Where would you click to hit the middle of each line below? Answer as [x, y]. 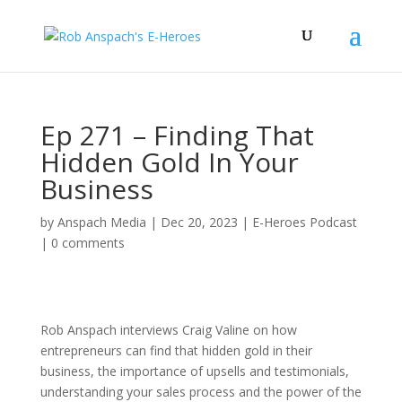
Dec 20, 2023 [199, 222]
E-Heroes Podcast [304, 222]
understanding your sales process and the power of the [201, 392]
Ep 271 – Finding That [177, 135]
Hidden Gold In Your [169, 162]
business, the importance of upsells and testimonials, [194, 371]
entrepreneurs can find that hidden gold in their [176, 350]
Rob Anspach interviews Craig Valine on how [168, 330]
